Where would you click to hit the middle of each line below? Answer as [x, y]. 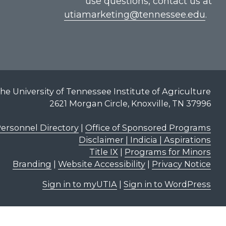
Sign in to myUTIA [79, 184]
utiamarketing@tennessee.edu [134, 14]
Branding [32, 164]
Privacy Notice [181, 164]
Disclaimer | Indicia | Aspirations [145, 140]
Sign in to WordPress [167, 184]
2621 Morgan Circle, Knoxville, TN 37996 [130, 104]
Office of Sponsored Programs [148, 128]
